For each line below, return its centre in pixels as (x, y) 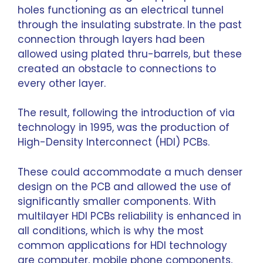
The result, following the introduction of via (126, 113)
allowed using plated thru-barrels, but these (130, 54)
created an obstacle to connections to (117, 68)
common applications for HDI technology (122, 245)
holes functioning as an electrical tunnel (121, 10)
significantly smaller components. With (117, 201)
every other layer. (62, 83)
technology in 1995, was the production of (124, 127)
